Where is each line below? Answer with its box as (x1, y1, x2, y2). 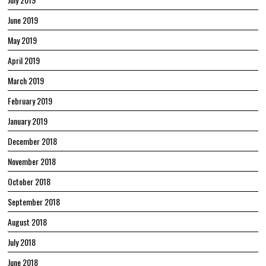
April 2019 (8, 53, 40, 66)
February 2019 (8, 94, 53, 107)
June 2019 (8, 13, 39, 26)
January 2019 (8, 114, 48, 127)
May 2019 (8, 33, 37, 46)
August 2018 (8, 215, 47, 228)
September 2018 (8, 195, 61, 208)
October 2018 (8, 175, 51, 188)
